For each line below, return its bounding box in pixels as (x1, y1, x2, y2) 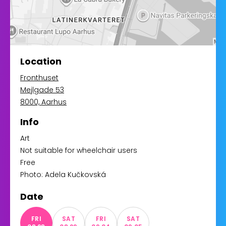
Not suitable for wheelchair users (20, 145, 137, 155)
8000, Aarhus (20, 97, 67, 107)
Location (20, 55, 62, 68)
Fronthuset (20, 73, 59, 83)
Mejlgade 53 (20, 85, 64, 95)
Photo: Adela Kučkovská (20, 169, 106, 180)
